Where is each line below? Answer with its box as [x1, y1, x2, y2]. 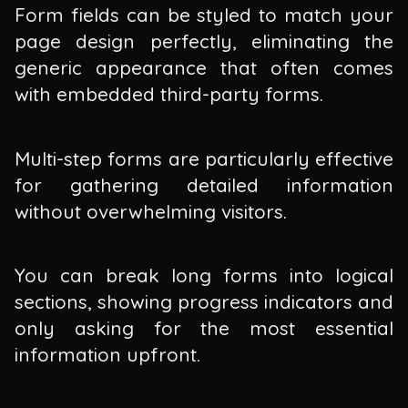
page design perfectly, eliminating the [15, 29, 393, 54]
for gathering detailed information [15, 172, 393, 197]
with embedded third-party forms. [15, 82, 323, 107]
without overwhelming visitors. [15, 199, 287, 223]
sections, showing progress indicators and [15, 290, 393, 314]
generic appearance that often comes [15, 56, 393, 80]
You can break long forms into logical [15, 263, 393, 288]
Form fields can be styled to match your [15, 3, 393, 27]
